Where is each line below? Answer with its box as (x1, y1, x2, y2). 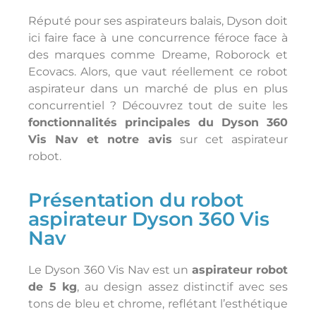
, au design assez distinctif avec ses (77, 280, 288, 294)
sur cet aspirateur (171, 133, 288, 147)
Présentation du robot (28, 188, 243, 212)
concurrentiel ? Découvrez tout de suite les (28, 99, 288, 113)
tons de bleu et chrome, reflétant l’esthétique (28, 297, 288, 311)
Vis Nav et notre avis (28, 133, 172, 147)
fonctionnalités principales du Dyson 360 (28, 116, 288, 130)
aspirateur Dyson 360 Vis (28, 207, 269, 231)
